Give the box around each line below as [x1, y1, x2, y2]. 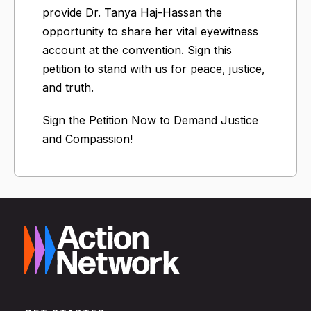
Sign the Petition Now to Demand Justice [42, 112, 258, 127]
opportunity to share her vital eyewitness [42, 24, 258, 38]
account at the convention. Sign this [42, 42, 232, 57]
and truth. [42, 80, 94, 94]
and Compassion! [42, 131, 133, 146]
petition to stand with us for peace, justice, [42, 61, 265, 76]
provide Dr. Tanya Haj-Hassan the [42, 5, 222, 19]
